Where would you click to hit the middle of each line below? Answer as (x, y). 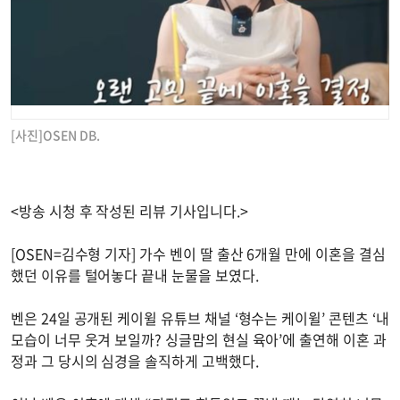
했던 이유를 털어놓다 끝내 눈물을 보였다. (135, 275)
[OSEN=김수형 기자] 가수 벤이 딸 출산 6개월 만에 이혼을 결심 (198, 254)
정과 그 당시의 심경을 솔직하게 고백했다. (135, 361)
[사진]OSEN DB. (55, 135)
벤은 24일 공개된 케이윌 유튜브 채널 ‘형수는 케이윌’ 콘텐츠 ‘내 (200, 318)
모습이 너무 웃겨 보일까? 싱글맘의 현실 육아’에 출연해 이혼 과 (199, 340)
